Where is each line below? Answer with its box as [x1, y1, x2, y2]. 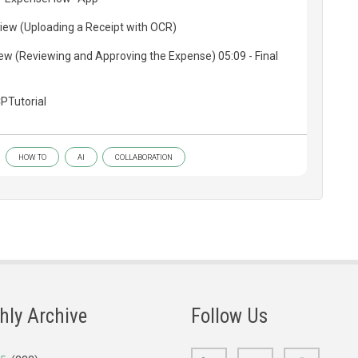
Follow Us [191, 304, 268, 328]
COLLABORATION [114, 153, 173, 162]
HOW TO [18, 153, 46, 162]
